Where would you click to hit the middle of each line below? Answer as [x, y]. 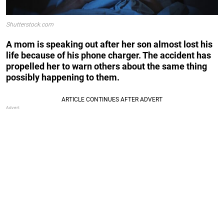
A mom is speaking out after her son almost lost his [109, 44]
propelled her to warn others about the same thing [106, 66]
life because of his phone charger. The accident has [108, 55]
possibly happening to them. [63, 77]
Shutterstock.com [30, 25]
